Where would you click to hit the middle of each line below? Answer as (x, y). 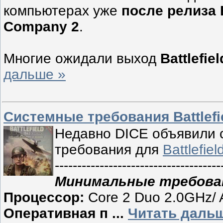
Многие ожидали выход (82, 59)
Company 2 (41, 27)
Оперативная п (58, 214)
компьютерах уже (62, 11)
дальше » (35, 75)
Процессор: (44, 198)
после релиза (169, 11)
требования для (109, 150)
